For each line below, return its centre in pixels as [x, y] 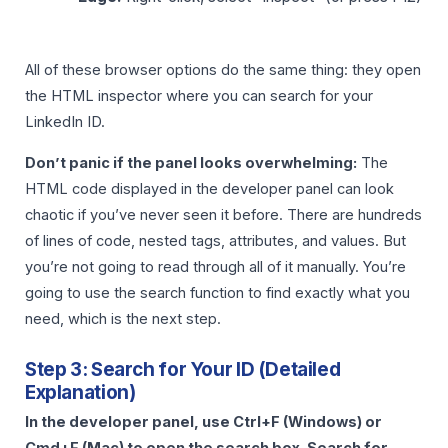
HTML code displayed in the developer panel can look [209, 188]
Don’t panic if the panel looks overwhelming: [191, 162]
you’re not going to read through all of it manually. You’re [215, 266]
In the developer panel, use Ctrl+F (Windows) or [203, 421]
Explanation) [80, 392]
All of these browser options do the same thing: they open [223, 70]
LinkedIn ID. [65, 122]
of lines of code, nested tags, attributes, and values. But [215, 240]
